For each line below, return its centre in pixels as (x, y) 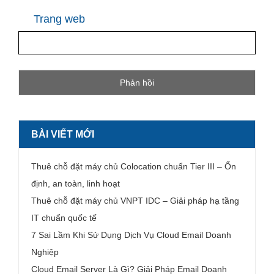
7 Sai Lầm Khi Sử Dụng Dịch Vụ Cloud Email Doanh (131, 235)
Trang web (59, 19)
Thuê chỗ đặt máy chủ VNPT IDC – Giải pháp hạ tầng (135, 201)
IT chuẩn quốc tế (64, 218)
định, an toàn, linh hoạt (76, 183)
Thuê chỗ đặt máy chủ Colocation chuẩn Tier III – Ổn (134, 166)
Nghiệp (45, 252)
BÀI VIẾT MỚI (63, 134)
